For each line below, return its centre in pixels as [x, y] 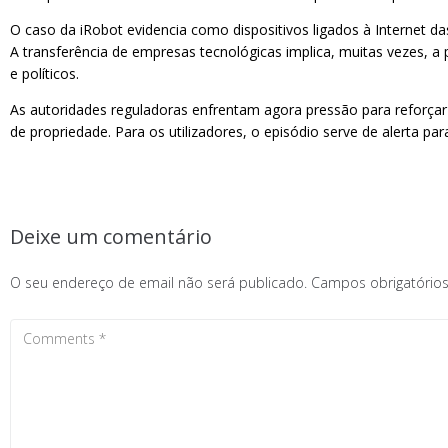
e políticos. [44, 73]
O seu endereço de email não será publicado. [158, 282]
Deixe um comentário [111, 236]
